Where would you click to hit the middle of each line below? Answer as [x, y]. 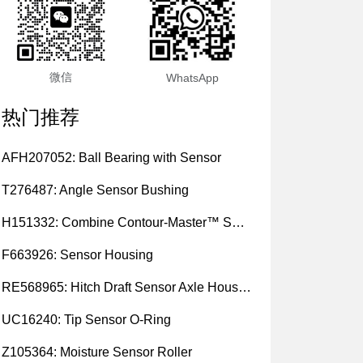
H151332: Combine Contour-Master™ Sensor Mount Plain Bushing [238, 222]
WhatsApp [192, 77]
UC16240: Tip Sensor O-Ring [86, 319]
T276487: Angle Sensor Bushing [95, 190]
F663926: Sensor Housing [77, 254]
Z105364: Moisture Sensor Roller [97, 352]
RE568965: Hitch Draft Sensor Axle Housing [245, 287]
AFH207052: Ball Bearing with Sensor [111, 157]
